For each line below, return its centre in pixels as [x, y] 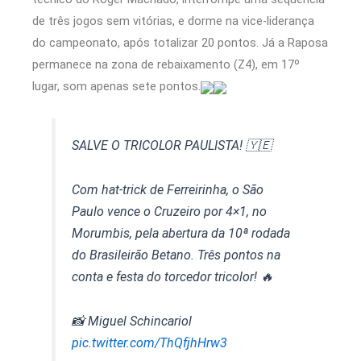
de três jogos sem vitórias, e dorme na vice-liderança [173, 21]
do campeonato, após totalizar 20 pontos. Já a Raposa [180, 43]
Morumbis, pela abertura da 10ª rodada [181, 234]
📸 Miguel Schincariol [132, 322]
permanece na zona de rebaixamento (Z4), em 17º [166, 65]
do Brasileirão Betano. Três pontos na [176, 255]
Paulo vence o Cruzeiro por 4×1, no [170, 212]
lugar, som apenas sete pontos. [116, 87]
